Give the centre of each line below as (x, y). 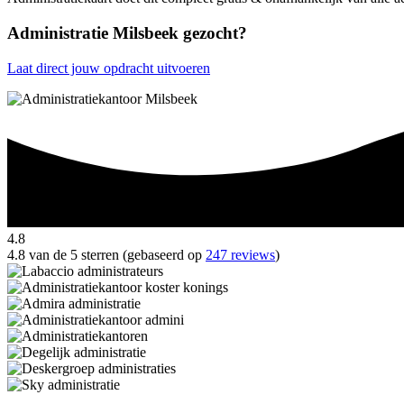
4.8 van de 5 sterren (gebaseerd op (106, 254)
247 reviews (240, 254)
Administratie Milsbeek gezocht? (127, 33)
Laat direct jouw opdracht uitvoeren (109, 68)
